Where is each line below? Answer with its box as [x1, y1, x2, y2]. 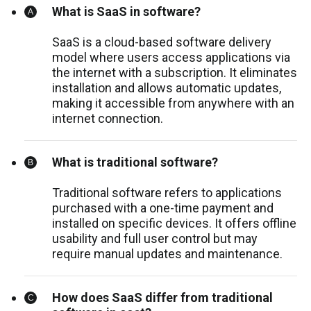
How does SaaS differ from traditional [52, 290, 273, 305]
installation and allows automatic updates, [52, 81, 281, 96]
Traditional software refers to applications [52, 185, 282, 201]
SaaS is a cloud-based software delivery [52, 35, 271, 50]
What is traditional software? [52, 155, 218, 170]
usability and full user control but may [52, 231, 258, 246]
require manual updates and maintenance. [52, 246, 283, 262]
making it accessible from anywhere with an [52, 96, 294, 111]
